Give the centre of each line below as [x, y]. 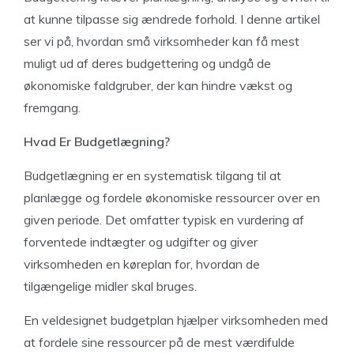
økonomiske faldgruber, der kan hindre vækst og [158, 85]
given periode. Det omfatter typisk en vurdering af [164, 220]
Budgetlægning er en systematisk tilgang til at [153, 175]
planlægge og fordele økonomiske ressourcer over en [172, 198]
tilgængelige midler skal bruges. [110, 286]
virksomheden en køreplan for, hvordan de [142, 264]
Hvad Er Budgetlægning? [97, 141]
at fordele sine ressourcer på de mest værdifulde [159, 342]
